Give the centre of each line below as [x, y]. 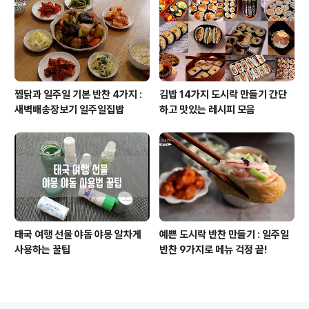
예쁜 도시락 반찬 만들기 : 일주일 [224, 234]
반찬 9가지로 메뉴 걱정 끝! [213, 249]
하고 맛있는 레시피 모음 [207, 109]
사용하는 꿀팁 [42, 249]
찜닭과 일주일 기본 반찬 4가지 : [78, 94]
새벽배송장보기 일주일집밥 [69, 109]
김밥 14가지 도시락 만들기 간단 [223, 94]
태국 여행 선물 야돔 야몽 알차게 [78, 234]
